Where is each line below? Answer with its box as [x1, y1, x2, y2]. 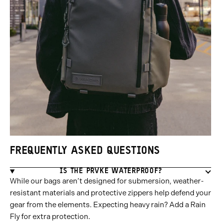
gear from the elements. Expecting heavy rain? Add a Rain [10, 200, 206, 210]
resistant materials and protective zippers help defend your [10, 188, 211, 198]
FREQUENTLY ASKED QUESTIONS [10, 146, 160, 157]
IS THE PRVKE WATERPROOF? [60, 168, 162, 176]
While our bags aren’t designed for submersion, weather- [10, 177, 204, 186]
